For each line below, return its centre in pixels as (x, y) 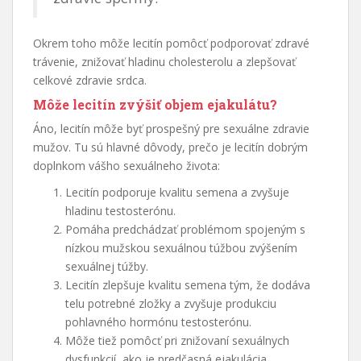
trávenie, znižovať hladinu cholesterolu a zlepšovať (164, 62)
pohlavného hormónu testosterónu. (158, 322)
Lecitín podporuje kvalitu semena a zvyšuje (177, 193)
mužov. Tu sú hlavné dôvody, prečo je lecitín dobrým (170, 147)
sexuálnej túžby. (107, 267)
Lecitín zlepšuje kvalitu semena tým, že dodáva (188, 285)
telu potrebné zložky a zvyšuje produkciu (171, 304)
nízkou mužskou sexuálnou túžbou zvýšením (181, 248)
